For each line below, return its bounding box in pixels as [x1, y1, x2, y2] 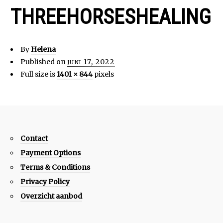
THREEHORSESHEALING [10, 4, 211, 29]
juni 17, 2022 [67, 57, 115, 67]
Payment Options [20, 148, 81, 158]
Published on [20, 57, 66, 67]
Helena [31, 45, 56, 54]
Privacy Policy [20, 177, 70, 187]
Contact [20, 134, 48, 143]
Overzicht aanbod [20, 192, 82, 201]
